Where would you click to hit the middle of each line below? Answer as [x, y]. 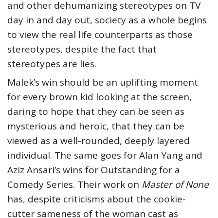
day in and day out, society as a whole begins [107, 20]
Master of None [175, 185]
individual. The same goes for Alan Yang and [105, 155]
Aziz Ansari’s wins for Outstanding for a [94, 170]
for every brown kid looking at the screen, [100, 97]
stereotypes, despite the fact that [82, 49]
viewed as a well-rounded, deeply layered [99, 141]
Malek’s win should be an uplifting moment [103, 82]
